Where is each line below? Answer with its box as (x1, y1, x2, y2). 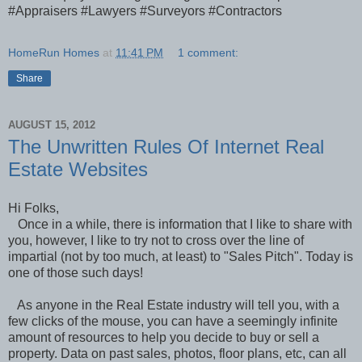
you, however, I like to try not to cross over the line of (8, 234, 304, 248)
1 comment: (178, 46, 239, 60)
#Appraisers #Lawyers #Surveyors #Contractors (8, 4, 282, 19)
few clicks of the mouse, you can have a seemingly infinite (8, 314, 338, 329)
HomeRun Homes (8, 46, 99, 60)
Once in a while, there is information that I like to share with (8, 217, 352, 232)
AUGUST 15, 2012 (8, 118, 95, 131)
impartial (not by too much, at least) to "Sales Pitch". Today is (8, 250, 353, 264)
